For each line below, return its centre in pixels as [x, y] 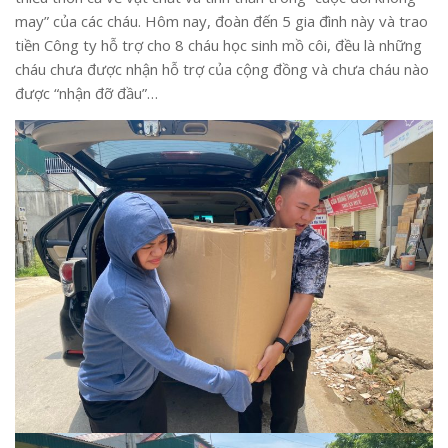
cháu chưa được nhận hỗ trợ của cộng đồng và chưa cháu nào [222, 68]
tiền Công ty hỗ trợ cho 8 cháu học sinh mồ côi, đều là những [218, 44]
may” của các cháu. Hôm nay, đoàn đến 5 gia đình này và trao [221, 20]
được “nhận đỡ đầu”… [86, 92]
